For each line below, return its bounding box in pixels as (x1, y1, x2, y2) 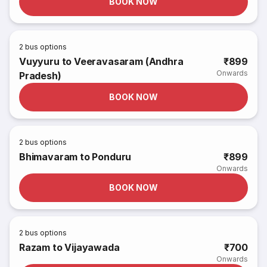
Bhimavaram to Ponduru (19, 151, 132, 163)
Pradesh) (19, 70, 61, 82)
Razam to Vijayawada (19, 241, 120, 253)
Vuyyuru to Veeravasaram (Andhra (19, 55, 184, 67)
